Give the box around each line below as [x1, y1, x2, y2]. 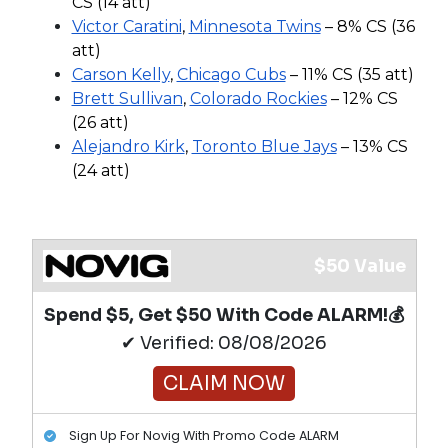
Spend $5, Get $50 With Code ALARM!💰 [43, 303, 405, 326]
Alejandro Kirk [71, 136, 185, 156]
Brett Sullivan [71, 88, 183, 108]
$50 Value [313, 254, 406, 277]
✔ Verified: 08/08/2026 [121, 331, 327, 354]
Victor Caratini [71, 16, 182, 36]
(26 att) [71, 112, 129, 132]
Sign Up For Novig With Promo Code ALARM [69, 426, 339, 444]
